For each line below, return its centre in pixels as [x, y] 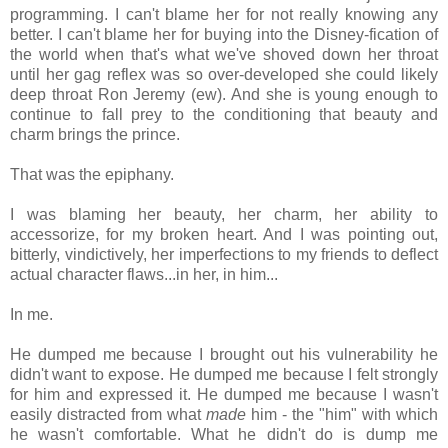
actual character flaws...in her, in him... [144, 274]
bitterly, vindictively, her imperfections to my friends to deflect [224, 254]
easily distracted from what [108, 414]
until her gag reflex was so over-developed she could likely [224, 74]
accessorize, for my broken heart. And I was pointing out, [224, 234]
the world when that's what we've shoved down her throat [224, 54]
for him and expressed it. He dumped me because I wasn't [224, 394]
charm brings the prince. [95, 134]
